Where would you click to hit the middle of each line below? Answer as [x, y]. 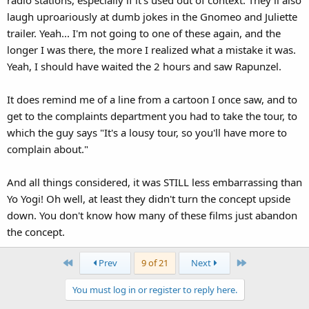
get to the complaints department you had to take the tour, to [152, 116]
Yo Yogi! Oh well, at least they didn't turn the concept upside [149, 198]
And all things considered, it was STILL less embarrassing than [154, 182]
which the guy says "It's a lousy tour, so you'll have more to [147, 132]
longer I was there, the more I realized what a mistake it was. [151, 49]
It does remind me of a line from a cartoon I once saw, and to [152, 99]
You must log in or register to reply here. [154, 289]
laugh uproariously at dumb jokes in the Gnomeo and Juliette [152, 16]
